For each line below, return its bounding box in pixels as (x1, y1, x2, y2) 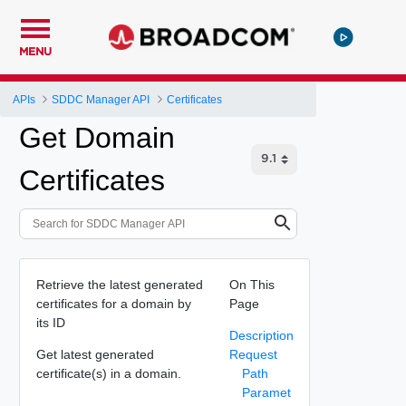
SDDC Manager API (52, 92, 150, 106)
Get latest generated (35, 346, 154, 362)
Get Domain (19, 121, 175, 154)
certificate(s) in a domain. (35, 365, 181, 381)
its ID (35, 314, 65, 330)
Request (228, 346, 277, 362)
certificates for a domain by (35, 295, 191, 311)
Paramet (241, 384, 291, 400)
